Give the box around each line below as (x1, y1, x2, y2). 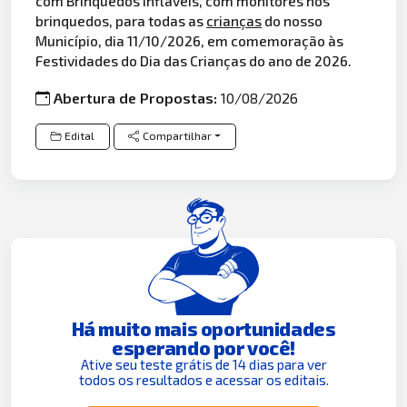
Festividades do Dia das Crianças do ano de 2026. (35, 51, 352, 69)
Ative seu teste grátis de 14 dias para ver (80, 355, 327, 372)
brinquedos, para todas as (35, 11, 207, 29)
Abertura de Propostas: (54, 89, 222, 107)
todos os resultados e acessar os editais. (78, 371, 329, 388)
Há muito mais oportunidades (71, 316, 336, 340)
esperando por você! (111, 335, 296, 359)
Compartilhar (142, 129, 212, 144)
